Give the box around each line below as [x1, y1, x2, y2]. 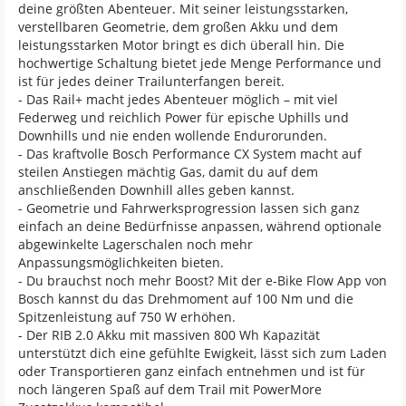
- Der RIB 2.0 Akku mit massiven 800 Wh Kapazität [18, 326, 320, 343]
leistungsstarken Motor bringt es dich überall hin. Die [18, 36, 344, 53]
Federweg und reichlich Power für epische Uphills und [18, 109, 349, 126]
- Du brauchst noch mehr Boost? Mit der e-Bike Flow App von [18, 272, 387, 289]
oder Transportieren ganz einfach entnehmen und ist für [18, 362, 365, 380]
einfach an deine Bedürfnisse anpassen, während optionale [18, 217, 382, 235]
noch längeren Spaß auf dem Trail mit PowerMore [18, 381, 322, 398]
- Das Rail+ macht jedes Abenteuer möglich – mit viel [18, 91, 338, 108]
